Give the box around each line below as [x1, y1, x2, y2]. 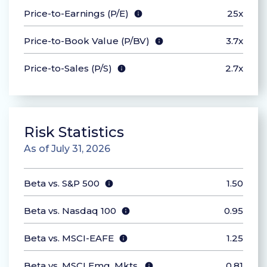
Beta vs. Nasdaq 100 [24, 205, 116, 217]
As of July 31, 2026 [24, 143, 110, 155]
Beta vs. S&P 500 [24, 178, 100, 190]
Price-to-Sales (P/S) [24, 63, 112, 74]
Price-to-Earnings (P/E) [24, 8, 129, 20]
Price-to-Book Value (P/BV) [24, 35, 150, 47]
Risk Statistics [24, 123, 124, 141]
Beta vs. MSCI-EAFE [24, 232, 114, 244]
